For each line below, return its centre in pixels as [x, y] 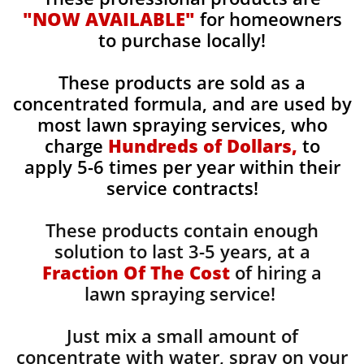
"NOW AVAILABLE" [108, 19]
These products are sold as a [182, 82]
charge [76, 145]
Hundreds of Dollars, [202, 145]
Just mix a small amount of [182, 336]
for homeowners [268, 19]
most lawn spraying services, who [182, 124]
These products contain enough [182, 230]
